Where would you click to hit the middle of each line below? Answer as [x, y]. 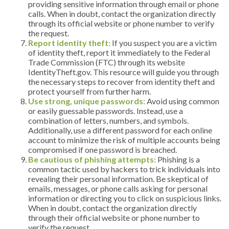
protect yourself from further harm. [89, 91]
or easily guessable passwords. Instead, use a [106, 110]
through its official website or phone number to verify [121, 23]
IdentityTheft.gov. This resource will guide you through [123, 72]
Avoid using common [182, 101]
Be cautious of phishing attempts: [92, 159]
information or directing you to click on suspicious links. [125, 198]
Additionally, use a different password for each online [120, 130]
